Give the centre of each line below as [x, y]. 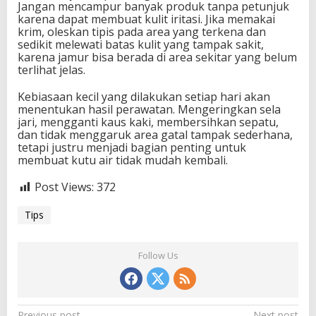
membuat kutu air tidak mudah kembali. [123, 160]
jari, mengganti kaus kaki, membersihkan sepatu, [148, 122]
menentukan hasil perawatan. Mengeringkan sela [149, 110]
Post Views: [64, 187]
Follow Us [158, 255]
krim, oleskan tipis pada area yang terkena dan [142, 32]
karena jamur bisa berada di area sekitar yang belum [157, 57]
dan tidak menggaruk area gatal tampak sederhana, [155, 135]
